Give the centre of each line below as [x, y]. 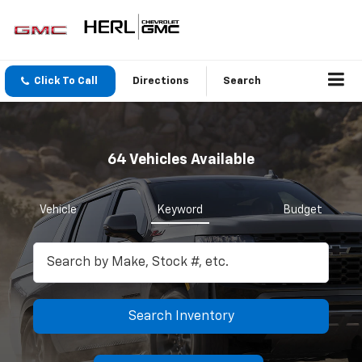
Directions [161, 82]
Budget [303, 210]
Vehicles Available [191, 160]
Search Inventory [181, 316]
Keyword [180, 210]
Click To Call [66, 82]
